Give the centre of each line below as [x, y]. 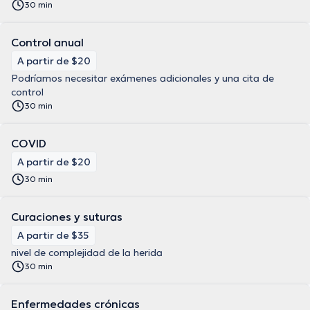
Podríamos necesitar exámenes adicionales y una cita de [143, 78]
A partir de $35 [53, 235]
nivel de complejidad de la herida [87, 253]
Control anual [47, 42]
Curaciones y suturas [67, 217]
